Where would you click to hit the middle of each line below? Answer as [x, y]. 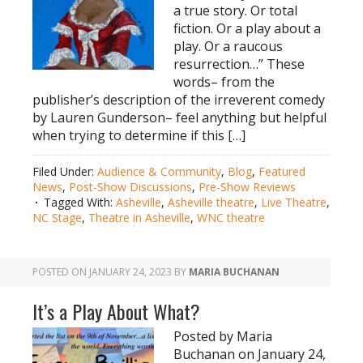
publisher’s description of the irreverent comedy [179, 100]
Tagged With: [80, 202]
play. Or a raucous [228, 46]
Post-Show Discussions [130, 187]
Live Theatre [294, 202]
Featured [282, 171]
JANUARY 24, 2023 [130, 272]
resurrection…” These [239, 64]
